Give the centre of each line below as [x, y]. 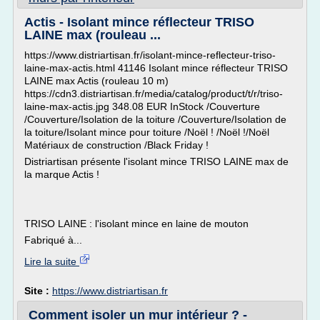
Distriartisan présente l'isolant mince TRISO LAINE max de [156, 161]
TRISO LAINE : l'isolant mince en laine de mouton [136, 224]
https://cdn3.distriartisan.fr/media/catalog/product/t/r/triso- [154, 94]
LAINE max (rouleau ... [92, 35]
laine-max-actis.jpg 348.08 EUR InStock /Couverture [142, 106]
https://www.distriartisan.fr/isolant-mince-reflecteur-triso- [150, 55]
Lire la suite [52, 261]
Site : [38, 291]
